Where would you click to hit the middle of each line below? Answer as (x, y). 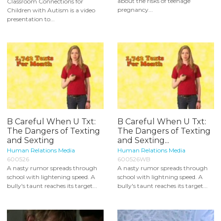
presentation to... (31, 19)
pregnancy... (135, 9)
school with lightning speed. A (160, 177)
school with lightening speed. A (51, 177)
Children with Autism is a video (51, 10)
